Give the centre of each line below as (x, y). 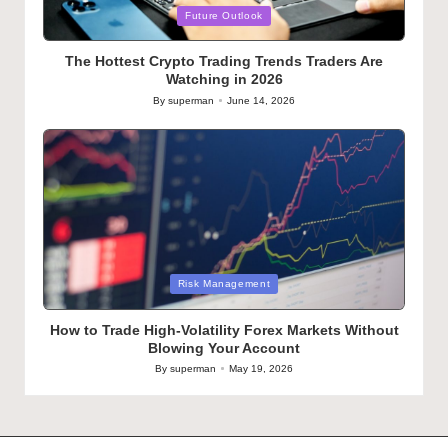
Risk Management (224, 284)
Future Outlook (224, 15)
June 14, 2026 (260, 100)
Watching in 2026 (224, 79)
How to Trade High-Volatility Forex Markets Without (224, 329)
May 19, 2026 (260, 368)
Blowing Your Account (224, 347)
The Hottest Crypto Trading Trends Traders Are (224, 61)
